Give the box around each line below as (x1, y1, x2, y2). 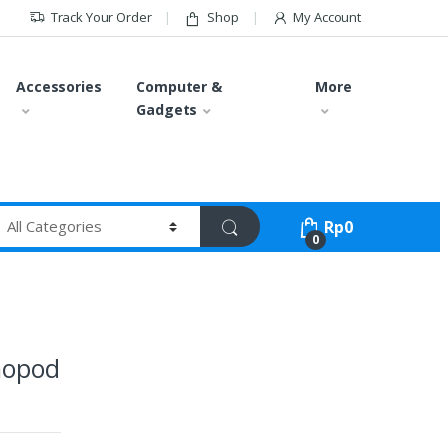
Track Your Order (50, 8, 152, 27)
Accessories (16, 76, 102, 96)
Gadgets (136, 99, 198, 119)
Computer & (136, 76, 222, 96)
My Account (293, 8, 361, 27)
